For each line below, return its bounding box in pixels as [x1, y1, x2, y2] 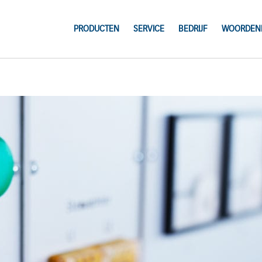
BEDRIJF [178, 25, 208, 33]
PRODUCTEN [73, 25, 119, 33]
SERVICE [133, 25, 164, 33]
